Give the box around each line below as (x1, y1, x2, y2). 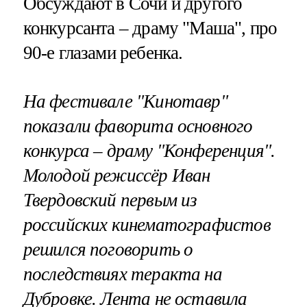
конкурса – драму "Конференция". (23, 140, 275, 162)
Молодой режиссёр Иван (23, 165, 210, 186)
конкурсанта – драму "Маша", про (23, 18, 278, 39)
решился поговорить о (23, 239, 193, 260)
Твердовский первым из (23, 190, 197, 211)
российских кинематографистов (23, 214, 271, 236)
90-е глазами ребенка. (23, 42, 183, 64)
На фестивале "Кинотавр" (23, 91, 228, 112)
